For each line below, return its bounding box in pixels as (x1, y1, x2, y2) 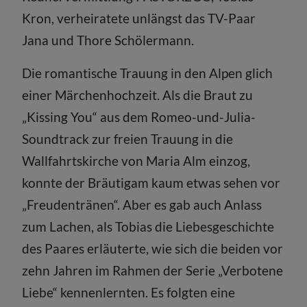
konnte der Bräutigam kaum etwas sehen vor (22, 175, 281, 191)
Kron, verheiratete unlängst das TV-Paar (22, 10, 256, 26)
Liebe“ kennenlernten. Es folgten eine (22, 284, 236, 300)
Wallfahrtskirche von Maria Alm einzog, (22, 153, 251, 169)
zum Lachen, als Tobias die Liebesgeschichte (22, 219, 275, 234)
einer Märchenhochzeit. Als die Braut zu (22, 87, 254, 103)
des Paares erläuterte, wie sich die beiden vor (22, 241, 284, 256)
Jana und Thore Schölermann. (22, 32, 195, 48)
